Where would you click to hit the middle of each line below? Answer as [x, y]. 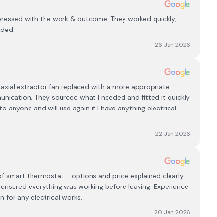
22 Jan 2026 [173, 134]
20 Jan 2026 [173, 212]
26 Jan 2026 [173, 45]
